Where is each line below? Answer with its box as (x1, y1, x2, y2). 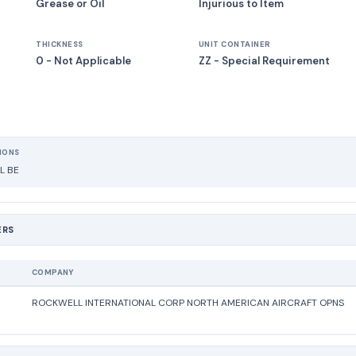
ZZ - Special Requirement (198, 54, 330, 68)
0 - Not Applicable (36, 54, 132, 68)
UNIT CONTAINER (198, 40, 271, 49)
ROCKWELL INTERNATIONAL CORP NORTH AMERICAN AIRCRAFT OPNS (32, 296, 344, 309)
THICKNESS (36, 40, 83, 49)
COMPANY (32, 268, 74, 277)
